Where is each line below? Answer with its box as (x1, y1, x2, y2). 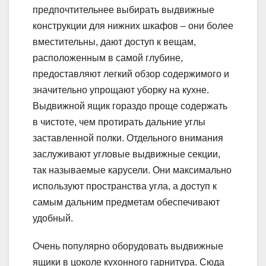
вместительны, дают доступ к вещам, (33, 37, 196, 47)
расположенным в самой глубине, (33, 53, 183, 64)
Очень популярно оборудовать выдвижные (33, 241, 223, 252)
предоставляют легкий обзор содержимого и (33, 69, 229, 80)
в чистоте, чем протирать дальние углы (33, 117, 205, 128)
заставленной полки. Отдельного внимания (33, 133, 223, 144)
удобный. (33, 213, 73, 224)
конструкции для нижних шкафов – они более (33, 21, 233, 31)
